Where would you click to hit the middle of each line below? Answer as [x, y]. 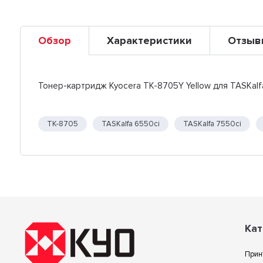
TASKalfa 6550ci [131, 124]
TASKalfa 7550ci [213, 124]
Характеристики [150, 40]
